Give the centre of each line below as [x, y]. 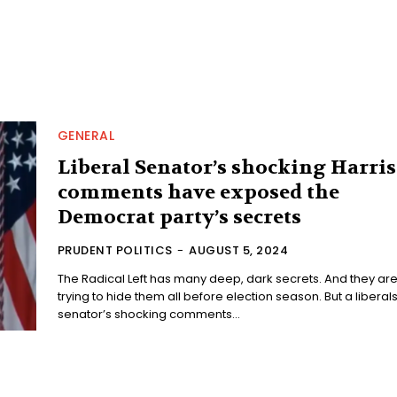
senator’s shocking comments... [148, 314]
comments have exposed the [198, 192]
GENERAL [86, 135]
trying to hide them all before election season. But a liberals [191, 296]
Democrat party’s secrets [179, 217]
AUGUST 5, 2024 [239, 250]
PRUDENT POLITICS [115, 250]
